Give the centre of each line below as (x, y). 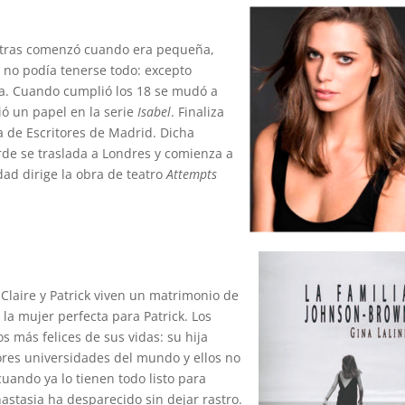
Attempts (192, 174)
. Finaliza (198, 111)
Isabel (155, 111)
